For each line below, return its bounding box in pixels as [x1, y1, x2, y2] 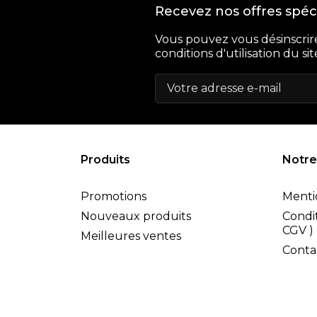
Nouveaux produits [81, 209, 191, 223]
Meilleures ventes [81, 229, 181, 243]
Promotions [81, 189, 146, 203]
